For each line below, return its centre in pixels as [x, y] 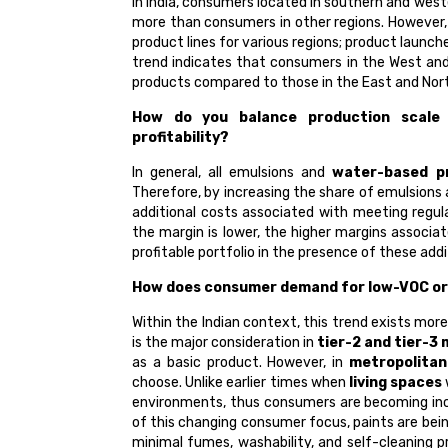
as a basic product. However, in [241, 363]
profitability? [180, 138]
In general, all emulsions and [232, 173]
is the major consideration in [224, 343]
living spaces [395, 383]
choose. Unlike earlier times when [240, 383]
